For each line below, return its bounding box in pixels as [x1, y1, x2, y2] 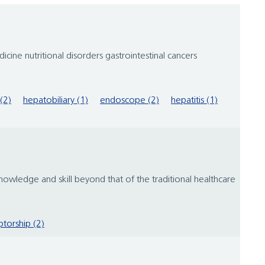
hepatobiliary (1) [23, 96, 88, 106]
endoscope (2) [100, 96, 159, 106]
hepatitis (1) [171, 96, 218, 106]
